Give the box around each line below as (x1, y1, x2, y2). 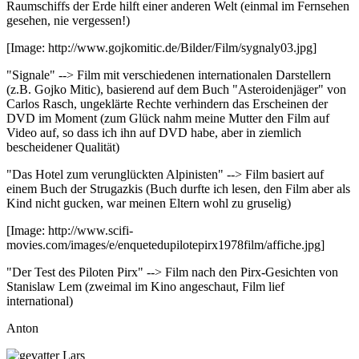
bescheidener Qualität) (6, 139, 119, 154)
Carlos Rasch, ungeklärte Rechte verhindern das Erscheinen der (6, 96, 328, 111)
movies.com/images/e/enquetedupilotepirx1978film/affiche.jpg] (6, 237, 325, 252)
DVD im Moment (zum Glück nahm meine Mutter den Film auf (6, 111, 329, 125)
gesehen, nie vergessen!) (6, 13, 130, 27)
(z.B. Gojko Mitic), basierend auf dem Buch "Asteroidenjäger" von (6, 82, 346, 96)
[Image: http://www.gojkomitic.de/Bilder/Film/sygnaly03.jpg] (6, 40, 317, 54)
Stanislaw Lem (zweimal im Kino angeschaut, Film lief (6, 279, 284, 293)
